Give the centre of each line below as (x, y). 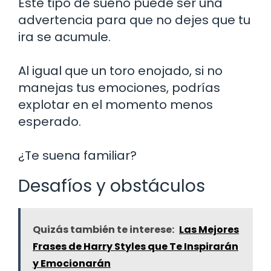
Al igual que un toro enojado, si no (120, 70)
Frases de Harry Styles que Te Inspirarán (135, 246)
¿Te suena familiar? (77, 155)
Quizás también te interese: (103, 229)
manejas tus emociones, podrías (119, 87)
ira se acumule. (64, 37)
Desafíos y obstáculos (112, 186)
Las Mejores (209, 229)
